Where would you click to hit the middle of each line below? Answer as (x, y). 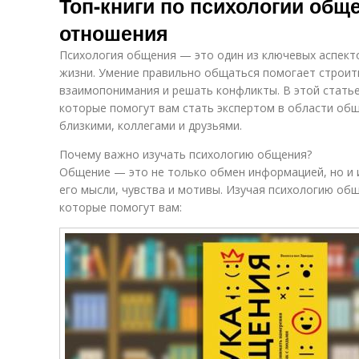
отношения (114, 33)
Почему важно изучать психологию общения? (186, 154)
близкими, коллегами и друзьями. (151, 125)
